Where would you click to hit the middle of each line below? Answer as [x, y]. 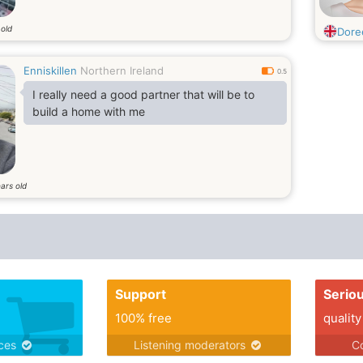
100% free [143, 318]
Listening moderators [192, 345]
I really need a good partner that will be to [143, 94]
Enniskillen [50, 70]
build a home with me [89, 111]
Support [140, 294]
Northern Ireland [122, 70]
